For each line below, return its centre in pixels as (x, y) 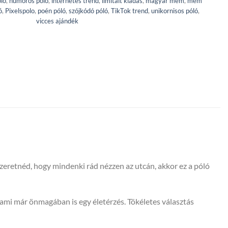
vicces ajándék (57, 21)
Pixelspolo (20, 10)
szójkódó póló (88, 10)
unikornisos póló (174, 10)
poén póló (51, 10)
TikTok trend (129, 10)
